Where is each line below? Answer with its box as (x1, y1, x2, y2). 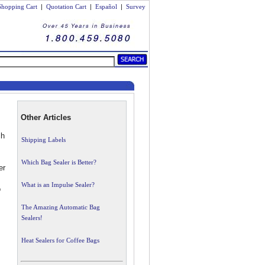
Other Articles (21, 113, 71, 122)
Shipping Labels (21, 136, 66, 143)
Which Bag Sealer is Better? (21, 159, 96, 166)
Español (95, 3, 117, 10)
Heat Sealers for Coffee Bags (21, 237, 99, 244)
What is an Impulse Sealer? (21, 181, 95, 188)
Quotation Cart (46, 3, 88, 10)
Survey (126, 3, 146, 10)
